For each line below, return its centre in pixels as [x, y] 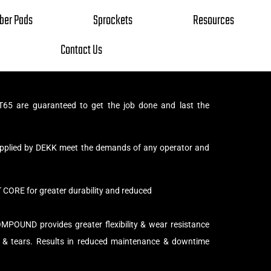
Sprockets [113, 21]
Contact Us [81, 50]
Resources [213, 21]
